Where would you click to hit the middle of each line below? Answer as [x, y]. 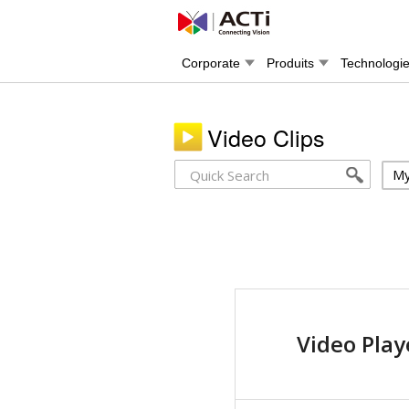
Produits [290, 63]
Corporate [211, 63]
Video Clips [266, 137]
